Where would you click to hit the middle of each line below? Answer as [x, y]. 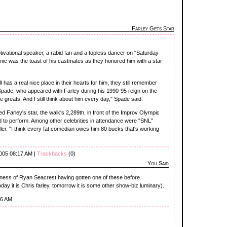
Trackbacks [52, 153]
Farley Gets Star [153, 28]
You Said [158, 163]
